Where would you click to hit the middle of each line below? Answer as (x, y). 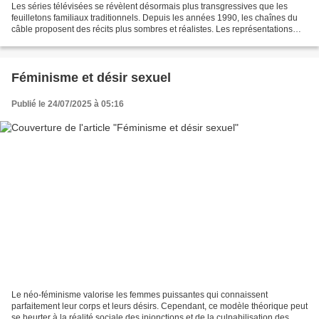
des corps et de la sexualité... (67, 41)
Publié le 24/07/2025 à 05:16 (68, 104)
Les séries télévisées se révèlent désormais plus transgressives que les (150, 7)
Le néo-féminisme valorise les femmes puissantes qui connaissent (140, 294)
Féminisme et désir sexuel (91, 78)
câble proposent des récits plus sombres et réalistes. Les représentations (152, 30)
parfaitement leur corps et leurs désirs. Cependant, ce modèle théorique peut (159, 306)
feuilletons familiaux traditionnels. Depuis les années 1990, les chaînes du (155, 18)
